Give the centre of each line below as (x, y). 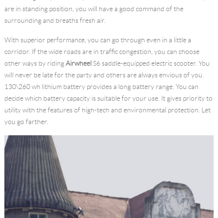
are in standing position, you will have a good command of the (94, 9)
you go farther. (26, 122)
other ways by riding (35, 64)
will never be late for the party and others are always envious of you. (104, 75)
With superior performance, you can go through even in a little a (98, 40)
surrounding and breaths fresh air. (55, 21)
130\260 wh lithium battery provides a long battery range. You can (101, 87)
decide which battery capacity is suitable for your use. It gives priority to (108, 99)
